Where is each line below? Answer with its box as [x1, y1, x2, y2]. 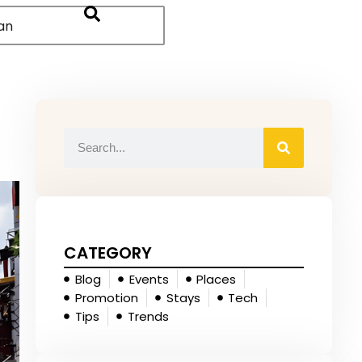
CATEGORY [64, 241, 152, 264]
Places [196, 270, 237, 288]
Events [128, 270, 169, 288]
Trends [127, 307, 169, 325]
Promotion [74, 288, 138, 306]
